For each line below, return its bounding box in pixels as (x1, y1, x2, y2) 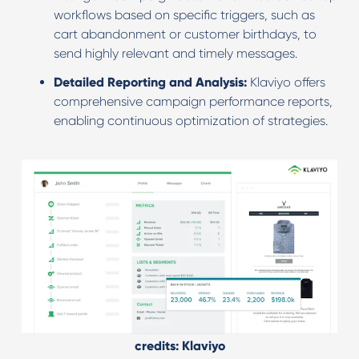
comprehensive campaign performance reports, (53, 94, 333, 109)
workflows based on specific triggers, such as (53, 7, 315, 22)
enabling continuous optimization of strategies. (53, 113, 328, 128)
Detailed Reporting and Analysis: (53, 75, 247, 90)
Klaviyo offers (246, 75, 325, 90)
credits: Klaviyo (134, 337, 225, 353)
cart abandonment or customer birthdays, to (53, 26, 317, 42)
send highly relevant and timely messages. (53, 46, 297, 61)
